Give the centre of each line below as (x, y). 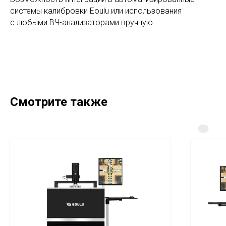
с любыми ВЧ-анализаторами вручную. (82, 23)
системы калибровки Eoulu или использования (96, 11)
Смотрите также (59, 102)
